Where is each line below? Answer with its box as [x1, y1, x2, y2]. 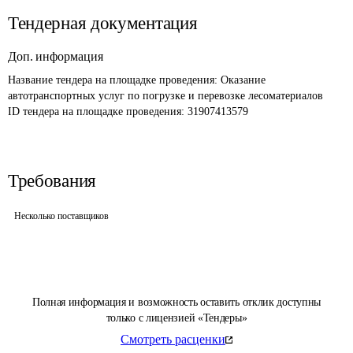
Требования [8, 171, 96, 191]
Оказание [221, 74, 269, 86]
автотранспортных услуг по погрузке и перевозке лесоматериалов [8, 90, 323, 102]
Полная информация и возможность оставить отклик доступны [32, 296, 321, 308]
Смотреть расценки [121, 333, 225, 346]
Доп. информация [8, 50, 103, 63]
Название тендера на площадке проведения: [8, 74, 221, 86]
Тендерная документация [8, 13, 198, 33]
